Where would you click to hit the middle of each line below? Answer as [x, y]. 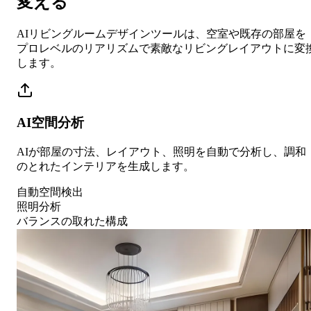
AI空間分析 [50, 123]
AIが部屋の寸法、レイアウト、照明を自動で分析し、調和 [161, 152]
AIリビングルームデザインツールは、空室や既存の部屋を [161, 33]
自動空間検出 [50, 192]
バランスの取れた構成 [72, 221]
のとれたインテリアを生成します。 [106, 167]
